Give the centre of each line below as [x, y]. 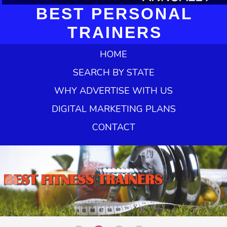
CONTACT [113, 127]
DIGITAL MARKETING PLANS [113, 109]
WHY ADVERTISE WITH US [113, 91]
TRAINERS [115, 32]
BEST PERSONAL [115, 13]
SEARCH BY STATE [113, 73]
